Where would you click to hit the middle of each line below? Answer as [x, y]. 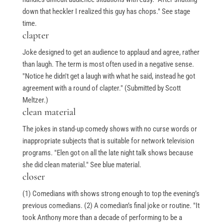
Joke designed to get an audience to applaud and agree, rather [111, 53]
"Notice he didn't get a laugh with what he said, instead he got [109, 76]
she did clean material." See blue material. [82, 165]
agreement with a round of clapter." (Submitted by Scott [101, 88]
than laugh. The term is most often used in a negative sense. [108, 64]
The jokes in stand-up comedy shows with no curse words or [110, 129]
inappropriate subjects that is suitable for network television [108, 141]
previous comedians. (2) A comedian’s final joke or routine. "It [111, 206]
